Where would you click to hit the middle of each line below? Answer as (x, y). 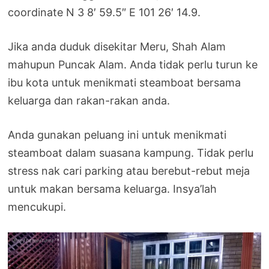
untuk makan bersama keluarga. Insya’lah (113, 189)
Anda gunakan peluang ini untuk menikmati (117, 134)
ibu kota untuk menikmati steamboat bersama (125, 82)
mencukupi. (37, 207)
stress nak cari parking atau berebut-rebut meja (129, 171)
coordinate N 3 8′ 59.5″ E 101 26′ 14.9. (104, 12)
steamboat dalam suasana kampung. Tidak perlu (131, 153)
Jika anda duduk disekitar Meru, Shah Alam (117, 46)
